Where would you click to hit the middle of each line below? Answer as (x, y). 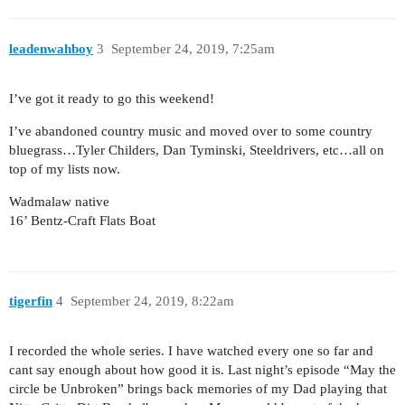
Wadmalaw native (59, 201)
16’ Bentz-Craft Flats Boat (82, 220)
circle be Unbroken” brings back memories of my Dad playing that (198, 389)
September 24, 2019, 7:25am (193, 48)
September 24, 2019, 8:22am (152, 301)
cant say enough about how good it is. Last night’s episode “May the (202, 370)
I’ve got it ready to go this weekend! (112, 98)
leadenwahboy (51, 48)
